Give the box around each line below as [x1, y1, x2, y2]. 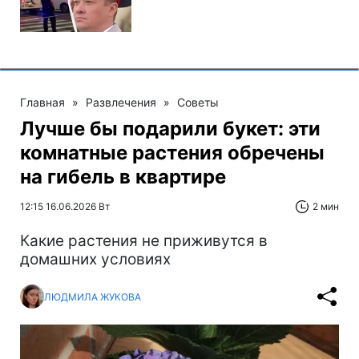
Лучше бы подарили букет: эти [20, 117, 321, 141]
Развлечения [86, 95, 156, 110]
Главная [20, 95, 65, 110]
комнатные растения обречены [20, 141, 325, 165]
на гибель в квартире [20, 165, 226, 189]
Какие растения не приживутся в [20, 232, 268, 251]
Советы [177, 95, 219, 110]
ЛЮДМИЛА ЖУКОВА [44, 290, 141, 303]
